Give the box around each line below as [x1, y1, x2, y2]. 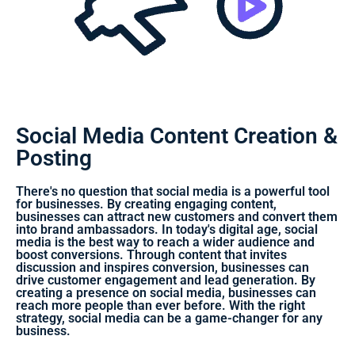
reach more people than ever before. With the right [16, 297, 305, 313]
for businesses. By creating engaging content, [16, 196, 277, 212]
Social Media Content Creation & [16, 122, 338, 149]
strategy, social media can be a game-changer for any [16, 310, 323, 326]
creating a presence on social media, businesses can [16, 284, 316, 300]
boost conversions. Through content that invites [16, 246, 287, 262]
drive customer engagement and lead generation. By [16, 272, 315, 288]
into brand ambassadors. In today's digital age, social [16, 221, 318, 237]
